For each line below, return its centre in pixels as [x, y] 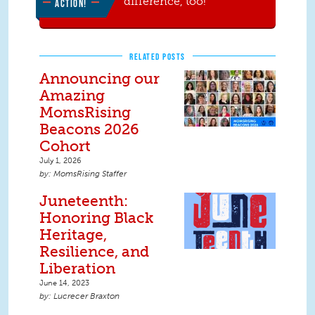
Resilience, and [94, 252]
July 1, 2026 [60, 161]
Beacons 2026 [89, 129]
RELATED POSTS [157, 57]
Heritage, [73, 235]
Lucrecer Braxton [86, 296]
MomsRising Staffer [90, 174]
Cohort [65, 146]
